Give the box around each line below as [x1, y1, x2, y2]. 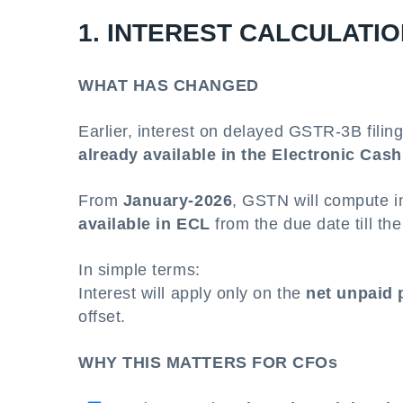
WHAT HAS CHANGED [78, 76, 259, 94]
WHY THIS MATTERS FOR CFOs [78, 354, 338, 372]
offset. [78, 308, 126, 326]
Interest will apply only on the [78, 284, 307, 302]
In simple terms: [78, 261, 201, 279]
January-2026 [122, 192, 233, 210]
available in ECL [78, 215, 210, 233]
